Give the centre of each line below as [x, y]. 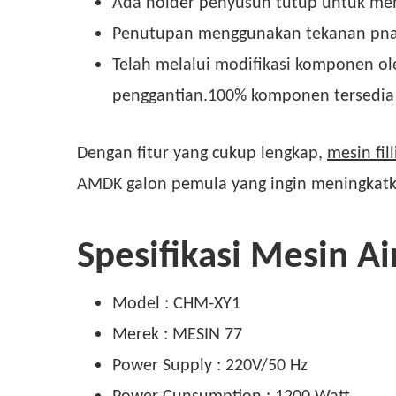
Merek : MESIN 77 [177, 333]
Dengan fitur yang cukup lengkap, [202, 152]
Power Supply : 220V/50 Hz [210, 364]
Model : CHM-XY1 [176, 302]
